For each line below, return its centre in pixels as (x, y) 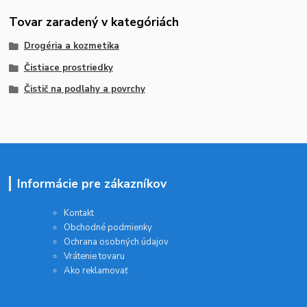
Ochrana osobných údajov (116, 242)
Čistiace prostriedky (68, 67)
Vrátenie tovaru (95, 257)
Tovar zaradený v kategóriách (94, 22)
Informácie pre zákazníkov (91, 184)
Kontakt (79, 213)
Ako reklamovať (96, 271)
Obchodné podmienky (108, 228)
